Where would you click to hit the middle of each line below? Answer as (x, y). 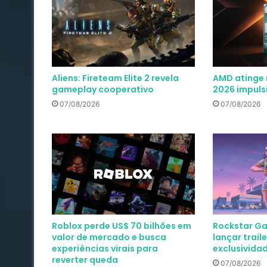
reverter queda (85, 260)
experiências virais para (105, 248)
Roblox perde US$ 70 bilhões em (122, 226)
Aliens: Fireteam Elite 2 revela (115, 78)
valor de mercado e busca (109, 237)
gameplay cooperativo (103, 90)
